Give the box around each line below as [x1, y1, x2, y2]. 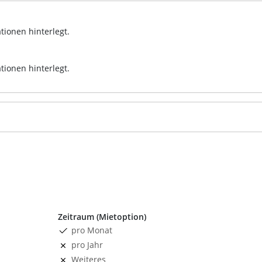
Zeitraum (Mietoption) [58, 211, 146, 222]
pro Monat [71, 224, 112, 236]
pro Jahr [71, 239, 103, 250]
